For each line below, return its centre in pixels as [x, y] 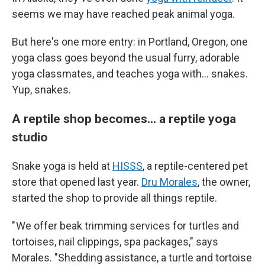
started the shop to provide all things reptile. [114, 198]
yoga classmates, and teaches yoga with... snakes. [130, 74]
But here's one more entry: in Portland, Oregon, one [130, 42]
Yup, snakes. [43, 90]
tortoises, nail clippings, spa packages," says [115, 242]
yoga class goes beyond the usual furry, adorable [126, 58]
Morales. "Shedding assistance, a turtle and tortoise [132, 258]
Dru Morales [169, 182]
